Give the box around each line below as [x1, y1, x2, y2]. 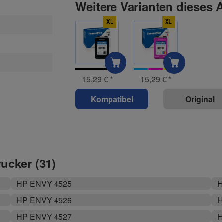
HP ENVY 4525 [16, 178, 72, 190]
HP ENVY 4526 [16, 194, 72, 206]
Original [185, 93, 215, 105]
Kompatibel [90, 93, 133, 105]
